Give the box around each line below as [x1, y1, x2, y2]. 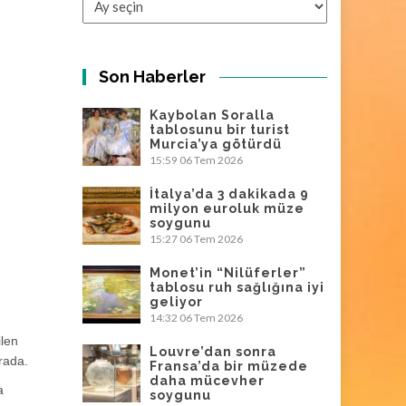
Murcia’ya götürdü [150, 137, 282, 151]
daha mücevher [150, 373, 265, 388]
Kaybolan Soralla [150, 108, 275, 122]
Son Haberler [99, 67, 207, 86]
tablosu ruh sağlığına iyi [150, 280, 324, 295]
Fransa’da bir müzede [150, 359, 308, 373]
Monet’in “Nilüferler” [150, 266, 306, 280]
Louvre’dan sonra [150, 344, 276, 359]
